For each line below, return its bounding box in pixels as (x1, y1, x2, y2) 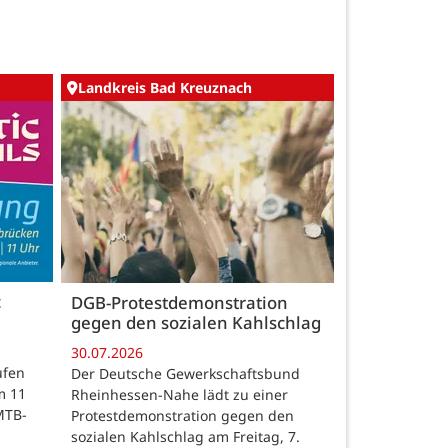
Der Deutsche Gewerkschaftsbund (71, 363, 300, 383)
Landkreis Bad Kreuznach (78, 78, 252, 98)
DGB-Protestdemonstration (71, 291, 288, 315)
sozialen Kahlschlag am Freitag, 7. (71, 426, 300, 446)
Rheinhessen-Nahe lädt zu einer (71, 384, 288, 404)
